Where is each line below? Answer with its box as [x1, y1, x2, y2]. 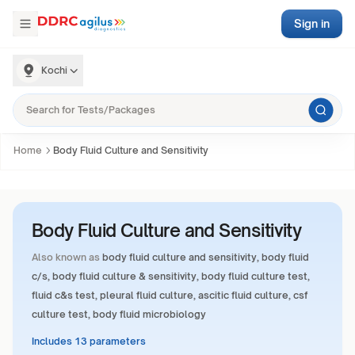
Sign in [294, 17, 330, 30]
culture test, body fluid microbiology [32, 308, 206, 320]
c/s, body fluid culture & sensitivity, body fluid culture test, [32, 270, 310, 282]
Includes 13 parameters [32, 335, 146, 347]
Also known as [32, 251, 100, 263]
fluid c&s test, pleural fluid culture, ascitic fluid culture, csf [32, 289, 307, 301]
